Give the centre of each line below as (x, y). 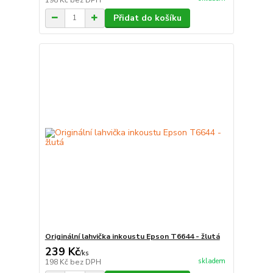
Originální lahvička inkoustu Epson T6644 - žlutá (132, 237)
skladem (211, 261)
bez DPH (85, 262)
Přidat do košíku (147, 18)
